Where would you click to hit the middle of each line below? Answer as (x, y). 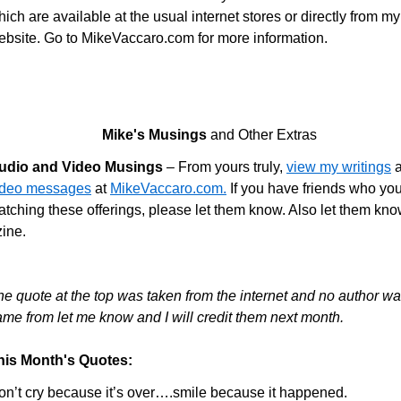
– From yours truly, (225, 167)
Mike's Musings (154, 135)
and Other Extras (261, 135)
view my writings (339, 167)
